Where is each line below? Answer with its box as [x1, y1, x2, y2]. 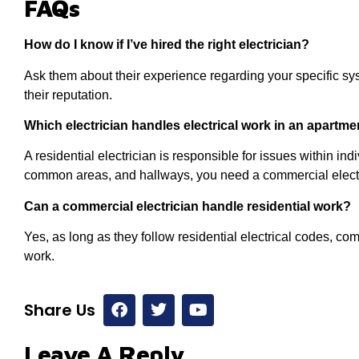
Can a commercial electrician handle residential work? [24, 199, 351, 213]
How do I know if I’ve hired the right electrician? [24, 38, 309, 52]
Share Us [24, 298, 95, 321]
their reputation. [24, 87, 112, 102]
